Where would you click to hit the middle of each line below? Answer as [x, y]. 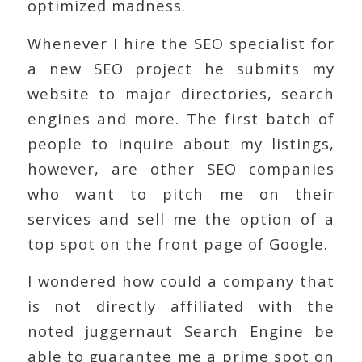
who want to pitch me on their [181, 193]
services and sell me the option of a [181, 218]
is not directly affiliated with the [181, 306]
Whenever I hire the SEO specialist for [181, 43]
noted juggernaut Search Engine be [181, 331]
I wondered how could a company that [181, 281]
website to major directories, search [181, 93]
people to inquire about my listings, [181, 143]
